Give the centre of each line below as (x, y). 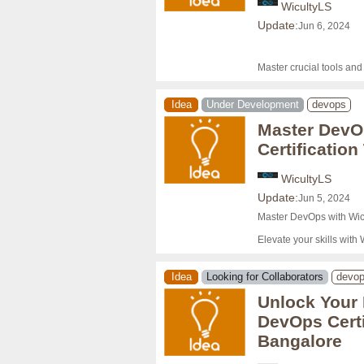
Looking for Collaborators (265, 277)
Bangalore (300, 341)
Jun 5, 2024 (324, 198)
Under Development (253, 105)
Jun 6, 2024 (324, 26)
